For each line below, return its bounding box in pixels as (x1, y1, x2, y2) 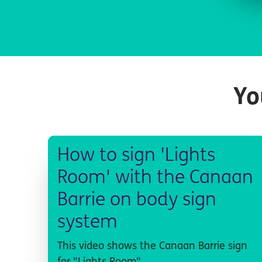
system (57, 213, 118, 232)
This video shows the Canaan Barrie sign (57, 240, 248, 252)
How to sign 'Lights (57, 146, 216, 166)
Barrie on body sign (57, 191, 217, 210)
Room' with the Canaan (57, 168, 254, 188)
